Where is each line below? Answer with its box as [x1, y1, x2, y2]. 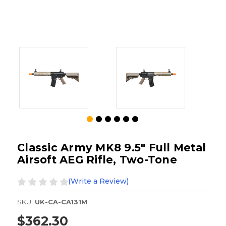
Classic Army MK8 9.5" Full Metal [17, 141, 206, 154]
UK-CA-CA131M [35, 198, 87, 206]
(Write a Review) [68, 177, 129, 186]
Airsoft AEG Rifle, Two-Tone [17, 153, 177, 166]
